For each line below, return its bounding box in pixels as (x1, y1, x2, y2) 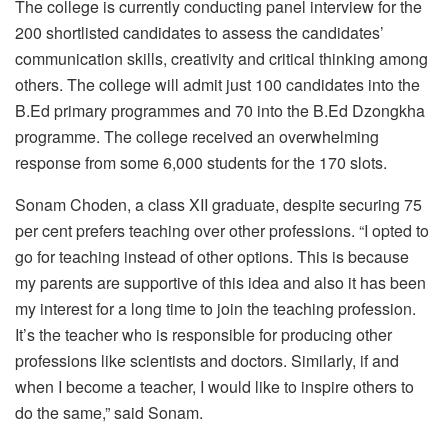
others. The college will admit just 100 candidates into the (15, 72, 420, 96)
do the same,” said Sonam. (15, 400, 203, 424)
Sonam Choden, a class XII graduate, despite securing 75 (15, 192, 422, 216)
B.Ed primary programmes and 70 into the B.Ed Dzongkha (15, 98, 425, 122)
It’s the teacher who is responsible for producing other (15, 322, 392, 346)
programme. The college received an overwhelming (15, 124, 379, 148)
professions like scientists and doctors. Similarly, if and (15, 348, 399, 372)
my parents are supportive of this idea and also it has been (15, 270, 426, 294)
